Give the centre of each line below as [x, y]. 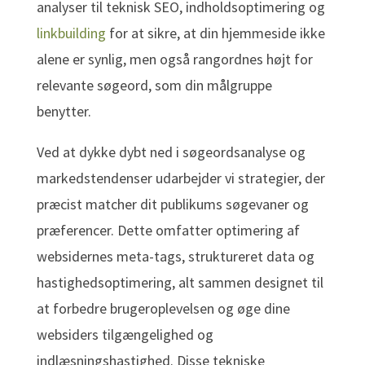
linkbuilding [71, 33]
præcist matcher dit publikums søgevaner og [172, 204]
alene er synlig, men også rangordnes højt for [174, 59]
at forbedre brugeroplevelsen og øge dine [163, 309]
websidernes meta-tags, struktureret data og [175, 257]
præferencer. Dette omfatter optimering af [168, 231]
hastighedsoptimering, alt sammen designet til [180, 283]
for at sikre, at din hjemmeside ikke [215, 33]
